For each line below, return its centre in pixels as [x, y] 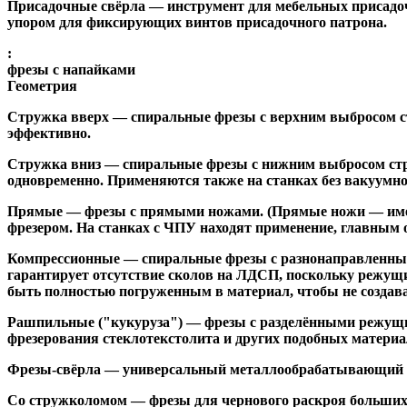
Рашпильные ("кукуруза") [95, 322]
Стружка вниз [54, 164]
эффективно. [49, 133]
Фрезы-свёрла [54, 369]
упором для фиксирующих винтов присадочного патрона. [197, 22]
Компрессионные [64, 258]
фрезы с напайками [71, 69]
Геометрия [42, 85]
